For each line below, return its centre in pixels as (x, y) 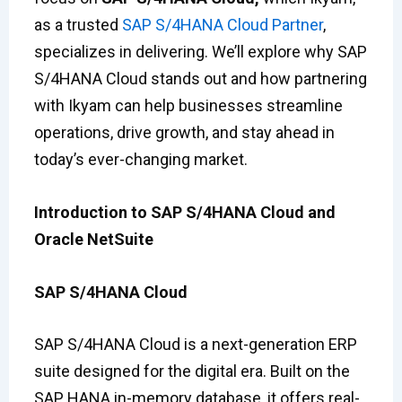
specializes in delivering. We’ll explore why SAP (200, 52)
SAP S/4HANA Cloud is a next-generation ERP (195, 345)
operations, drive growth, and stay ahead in (184, 132)
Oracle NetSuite (93, 239)
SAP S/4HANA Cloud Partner (222, 25)
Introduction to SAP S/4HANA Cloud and (184, 212)
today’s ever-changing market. (140, 159)
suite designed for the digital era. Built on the (192, 371)
